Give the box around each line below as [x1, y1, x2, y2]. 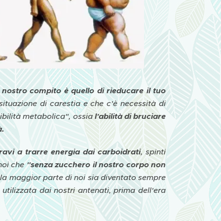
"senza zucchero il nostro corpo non [26, 160, 166, 170]
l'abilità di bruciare [94, 111, 166, 122]
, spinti [141, 147, 166, 157]
